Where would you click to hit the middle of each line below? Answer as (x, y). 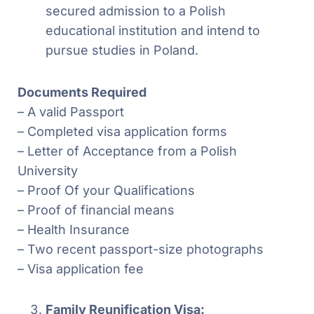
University (48, 170)
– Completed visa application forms (122, 131)
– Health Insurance (74, 229)
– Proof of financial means (96, 210)
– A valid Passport (71, 111)
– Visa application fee (81, 268)
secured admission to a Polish (136, 11)
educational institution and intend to (153, 30)
